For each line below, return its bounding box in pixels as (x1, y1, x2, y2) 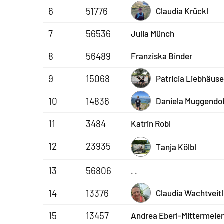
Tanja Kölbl (156, 141, 196, 152)
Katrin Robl (131, 118, 171, 128)
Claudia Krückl (156, 5, 208, 16)
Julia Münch (131, 28, 174, 38)
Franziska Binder (131, 50, 192, 61)
